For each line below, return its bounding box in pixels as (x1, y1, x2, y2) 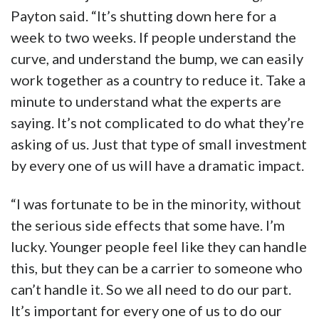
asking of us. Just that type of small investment (11, 135, 307, 153)
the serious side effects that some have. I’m (11, 216, 285, 234)
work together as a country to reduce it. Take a (11, 71, 305, 89)
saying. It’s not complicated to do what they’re (11, 114, 304, 132)
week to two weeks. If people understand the (11, 28, 296, 46)
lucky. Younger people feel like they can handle (11, 238, 307, 256)
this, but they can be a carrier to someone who (11, 259, 303, 277)
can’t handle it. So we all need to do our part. (11, 281, 291, 298)
